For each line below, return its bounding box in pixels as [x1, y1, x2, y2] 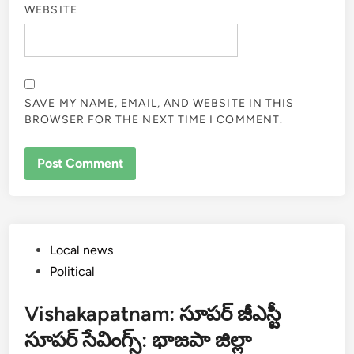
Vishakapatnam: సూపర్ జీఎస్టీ [24, 301, 281, 327]
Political [50, 264, 96, 280]
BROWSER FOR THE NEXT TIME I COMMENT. [24, 113, 284, 127]
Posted [24, 242, 63, 258]
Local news [50, 243, 114, 258]
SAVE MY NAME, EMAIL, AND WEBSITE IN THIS [24, 96, 295, 111]
